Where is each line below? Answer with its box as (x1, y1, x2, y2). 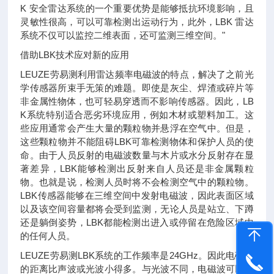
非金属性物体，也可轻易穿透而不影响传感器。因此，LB (20, 96, 254, 106)
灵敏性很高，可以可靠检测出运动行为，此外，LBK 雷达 (20, 17, 254, 27)
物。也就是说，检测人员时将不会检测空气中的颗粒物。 (20, 177, 254, 187)
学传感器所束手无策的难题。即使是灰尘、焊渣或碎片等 (20, 83, 254, 93)
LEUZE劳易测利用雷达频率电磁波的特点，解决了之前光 (20, 69, 254, 80)
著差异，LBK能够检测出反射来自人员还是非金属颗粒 (20, 163, 254, 174)
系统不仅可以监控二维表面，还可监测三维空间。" (20, 30, 226, 40)
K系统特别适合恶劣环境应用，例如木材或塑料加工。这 (20, 109, 254, 120)
